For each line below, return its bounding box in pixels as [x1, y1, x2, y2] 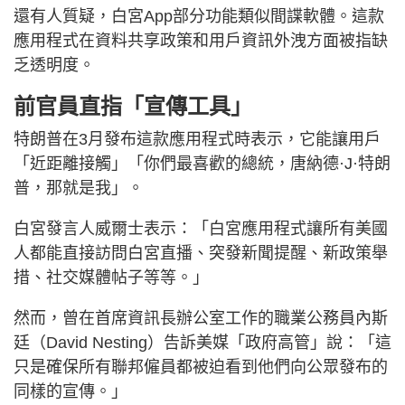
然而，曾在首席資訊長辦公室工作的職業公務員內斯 [14, 309, 388, 328]
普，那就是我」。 [14, 179, 144, 198]
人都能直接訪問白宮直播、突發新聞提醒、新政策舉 [14, 244, 388, 263]
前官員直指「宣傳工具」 [14, 94, 252, 119]
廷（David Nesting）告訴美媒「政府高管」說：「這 [14, 334, 391, 353]
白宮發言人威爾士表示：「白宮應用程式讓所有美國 [14, 220, 388, 239]
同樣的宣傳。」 [14, 382, 127, 401]
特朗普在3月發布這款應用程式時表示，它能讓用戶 [14, 130, 381, 149]
